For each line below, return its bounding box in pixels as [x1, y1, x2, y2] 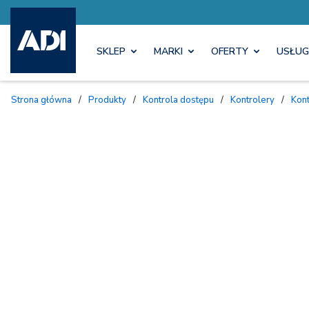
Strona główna [17, 93, 72, 106]
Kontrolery [236, 93, 275, 106]
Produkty [94, 93, 126, 106]
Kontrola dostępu [148, 93, 214, 106]
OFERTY [211, 45, 248, 59]
